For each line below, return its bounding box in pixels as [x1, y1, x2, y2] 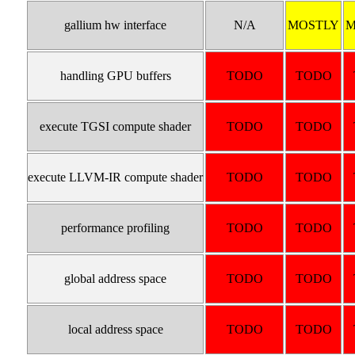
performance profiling [61, 221, 170, 235]
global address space [64, 272, 167, 286]
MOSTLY [288, 18, 340, 32]
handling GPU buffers [59, 69, 171, 83]
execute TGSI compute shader [40, 120, 192, 134]
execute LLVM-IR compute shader [28, 170, 204, 185]
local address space [67, 323, 163, 337]
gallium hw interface [64, 18, 167, 32]
